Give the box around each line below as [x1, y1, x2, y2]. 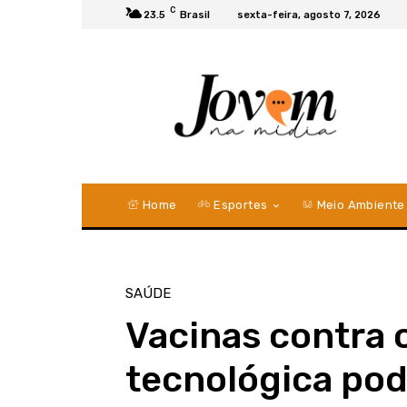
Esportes [210, 197, 268, 212]
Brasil [180, 8, 210, 21]
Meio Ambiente [313, 197, 405, 212]
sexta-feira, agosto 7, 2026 [237, 8, 381, 21]
